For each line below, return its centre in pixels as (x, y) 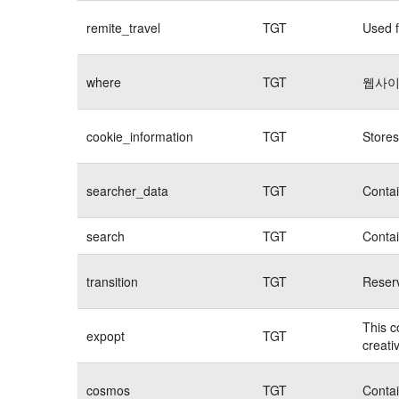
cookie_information (140, 136)
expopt (106, 335)
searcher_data (127, 190)
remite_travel (123, 27)
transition (112, 281)
